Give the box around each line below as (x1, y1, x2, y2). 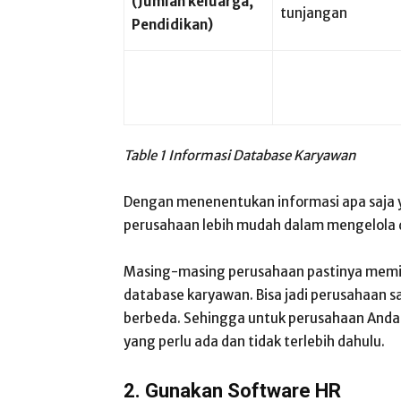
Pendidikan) (132, 16, 213, 33)
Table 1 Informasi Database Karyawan (124, 147, 355, 164)
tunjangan (280, 4, 347, 21)
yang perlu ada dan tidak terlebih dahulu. (124, 333, 385, 350)
